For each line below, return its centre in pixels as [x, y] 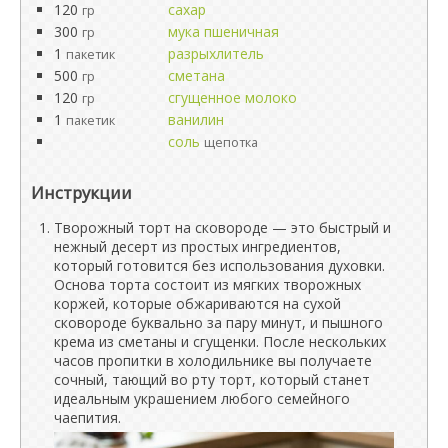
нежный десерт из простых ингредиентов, [197, 246]
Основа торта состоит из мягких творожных [207, 284]
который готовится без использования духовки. [219, 265]
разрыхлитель [216, 53]
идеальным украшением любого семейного [202, 398]
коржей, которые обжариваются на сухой [197, 303]
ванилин [196, 119]
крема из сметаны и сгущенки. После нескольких [220, 341]
